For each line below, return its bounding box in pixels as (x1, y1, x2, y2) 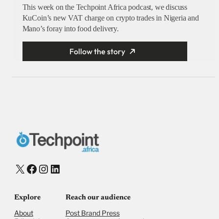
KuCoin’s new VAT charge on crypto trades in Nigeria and (22, 14, 199, 22)
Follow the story (69, 46, 126, 57)
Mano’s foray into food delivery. (22, 24, 119, 33)
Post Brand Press (65, 209, 120, 218)
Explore (14, 194, 41, 202)
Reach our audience (65, 194, 131, 202)
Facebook (25, 162, 71, 175)
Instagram (37, 162, 85, 175)
